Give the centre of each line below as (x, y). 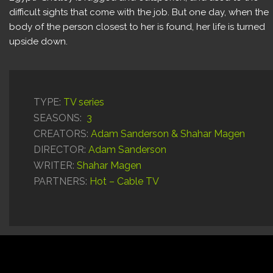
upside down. (38, 41)
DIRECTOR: (60, 149)
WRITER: (54, 165)
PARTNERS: (60, 181)
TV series (83, 102)
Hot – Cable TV (123, 181)
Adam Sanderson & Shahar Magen (168, 133)
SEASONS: (58, 118)
